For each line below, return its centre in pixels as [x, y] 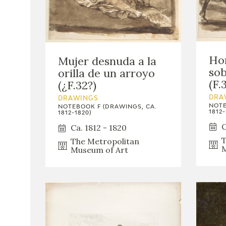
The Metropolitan [105, 142]
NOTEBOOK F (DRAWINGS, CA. [107, 107]
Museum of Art [99, 150]
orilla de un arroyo [106, 73]
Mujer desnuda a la [107, 61]
